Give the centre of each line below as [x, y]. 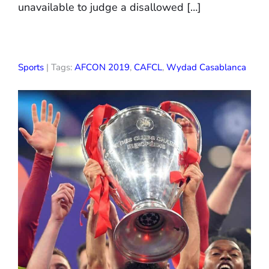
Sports [31, 67]
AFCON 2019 [102, 67]
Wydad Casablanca [206, 67]
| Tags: [59, 67]
